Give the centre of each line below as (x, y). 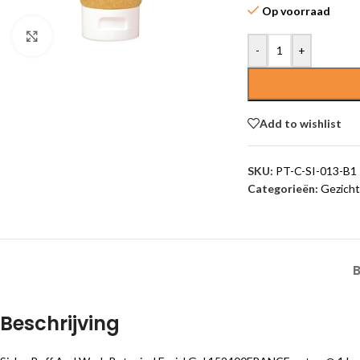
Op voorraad (296, 11)
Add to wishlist (300, 123)
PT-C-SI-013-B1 (316, 171)
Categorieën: (282, 188)
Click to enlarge (91, 35)
